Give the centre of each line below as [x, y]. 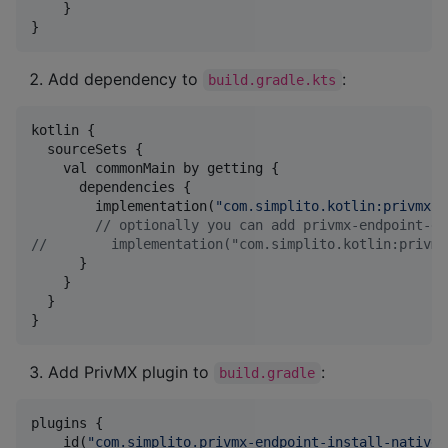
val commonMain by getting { [155, 167]
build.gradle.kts [272, 79]
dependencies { [111, 186]
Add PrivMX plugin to [131, 371]
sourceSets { [87, 148]
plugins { [67, 422]
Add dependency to [125, 78]
